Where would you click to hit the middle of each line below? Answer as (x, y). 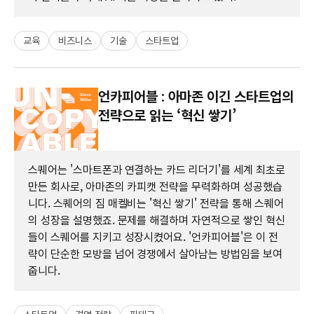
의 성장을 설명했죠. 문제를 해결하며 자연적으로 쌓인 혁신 (157, 220)
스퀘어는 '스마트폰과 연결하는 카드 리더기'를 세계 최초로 (157, 170)
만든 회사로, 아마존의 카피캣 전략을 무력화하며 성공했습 (155, 186)
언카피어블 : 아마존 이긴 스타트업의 (196, 96)
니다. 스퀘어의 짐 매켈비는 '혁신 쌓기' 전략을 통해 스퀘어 (156, 203)
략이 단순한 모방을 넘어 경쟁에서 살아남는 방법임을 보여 (155, 254)
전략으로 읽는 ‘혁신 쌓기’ (168, 115)
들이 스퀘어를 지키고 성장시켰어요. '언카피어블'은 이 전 (153, 237)
